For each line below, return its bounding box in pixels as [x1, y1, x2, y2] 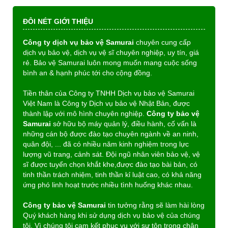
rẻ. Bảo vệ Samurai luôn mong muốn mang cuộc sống [23, 58, 197, 67]
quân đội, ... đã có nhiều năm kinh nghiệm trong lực [23, 139, 189, 148]
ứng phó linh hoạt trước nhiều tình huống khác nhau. [23, 180, 193, 189]
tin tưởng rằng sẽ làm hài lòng [106, 201, 205, 209]
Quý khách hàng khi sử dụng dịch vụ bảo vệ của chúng [23, 211, 200, 219]
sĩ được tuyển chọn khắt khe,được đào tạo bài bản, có [23, 160, 197, 168]
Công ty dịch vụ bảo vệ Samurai [23, 38, 134, 46]
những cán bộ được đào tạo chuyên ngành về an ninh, [23, 129, 198, 138]
